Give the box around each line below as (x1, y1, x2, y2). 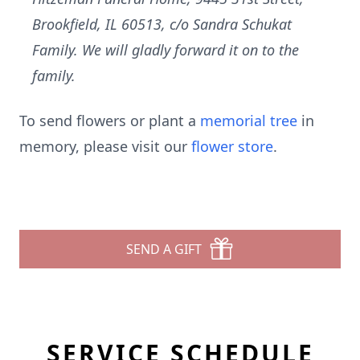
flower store (191, 137, 273, 156)
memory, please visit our (19, 137, 191, 156)
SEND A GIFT (126, 240, 202, 258)
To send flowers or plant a (19, 111, 200, 130)
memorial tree (200, 111, 297, 130)
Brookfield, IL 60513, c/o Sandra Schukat (32, 14, 292, 34)
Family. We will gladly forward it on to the (32, 40, 299, 59)
